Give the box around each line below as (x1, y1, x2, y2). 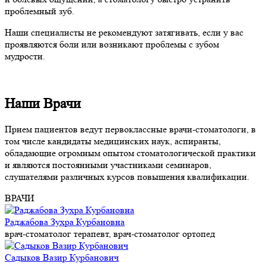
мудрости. (5, 50, 45, 62)
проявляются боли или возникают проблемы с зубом (5, 38, 219, 50)
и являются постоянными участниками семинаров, (5, 159, 211, 171)
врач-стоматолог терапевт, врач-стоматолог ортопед (5, 228, 215, 240)
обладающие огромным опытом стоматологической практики (5, 147, 256, 159)
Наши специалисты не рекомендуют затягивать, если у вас (5, 26, 243, 38)
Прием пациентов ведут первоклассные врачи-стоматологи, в (5, 123, 256, 135)
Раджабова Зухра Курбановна (5, 216, 125, 228)
